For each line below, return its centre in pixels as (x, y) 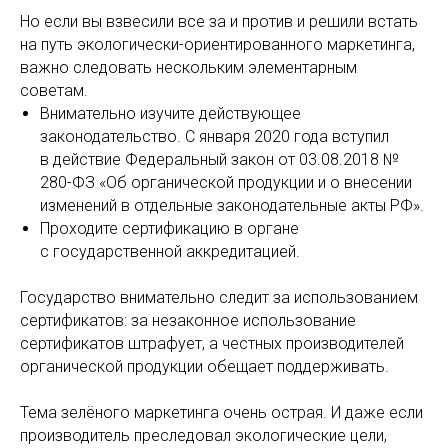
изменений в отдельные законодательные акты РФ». (232, 205)
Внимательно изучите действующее (170, 113)
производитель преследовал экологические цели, (203, 435)
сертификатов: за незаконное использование (188, 320)
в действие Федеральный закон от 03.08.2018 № (221, 159)
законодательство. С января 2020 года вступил (214, 136)
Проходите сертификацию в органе (169, 228)
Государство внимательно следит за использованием (219, 297)
